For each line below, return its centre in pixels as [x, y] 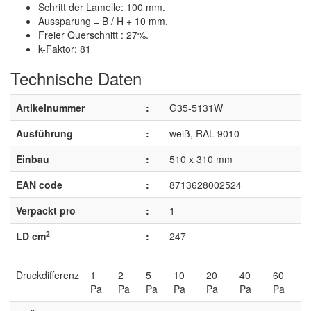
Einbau [33, 159]
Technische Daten [76, 78]
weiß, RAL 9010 [204, 133]
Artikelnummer [50, 108]
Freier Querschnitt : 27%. [93, 35]
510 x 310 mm [201, 159]
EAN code [39, 185]
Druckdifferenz [48, 275]
